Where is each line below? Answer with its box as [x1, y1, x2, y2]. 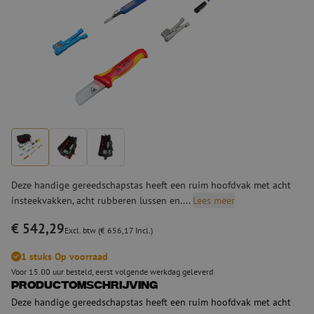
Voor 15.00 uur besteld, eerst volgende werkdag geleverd [11, 266, 213, 277]
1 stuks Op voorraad [21, 249, 108, 263]
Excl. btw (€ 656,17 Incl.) [64, 224, 153, 235]
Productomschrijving [11, 279, 158, 293]
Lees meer [193, 193, 235, 207]
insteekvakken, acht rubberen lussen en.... [11, 193, 193, 207]
